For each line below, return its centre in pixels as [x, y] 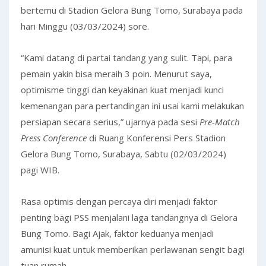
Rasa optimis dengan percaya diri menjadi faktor [119, 201]
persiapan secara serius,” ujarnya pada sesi [110, 122]
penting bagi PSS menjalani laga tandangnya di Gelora [129, 217]
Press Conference [54, 138]
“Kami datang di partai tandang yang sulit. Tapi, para [126, 58]
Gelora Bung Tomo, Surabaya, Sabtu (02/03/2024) [123, 154]
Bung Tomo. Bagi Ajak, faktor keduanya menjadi [117, 233]
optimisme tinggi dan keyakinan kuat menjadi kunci [122, 90]
